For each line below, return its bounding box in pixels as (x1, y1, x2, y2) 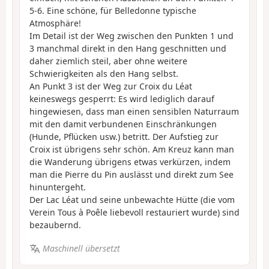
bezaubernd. (29, 219, 81, 231)
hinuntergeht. (29, 181, 86, 193)
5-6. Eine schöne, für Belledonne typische (29, 5, 196, 17)
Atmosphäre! (29, 17, 81, 29)
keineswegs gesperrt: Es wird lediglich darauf (29, 93, 214, 105)
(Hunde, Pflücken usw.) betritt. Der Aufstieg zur (29, 131, 219, 143)
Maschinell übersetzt (42, 242, 120, 254)
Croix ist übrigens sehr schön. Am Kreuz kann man (29, 144, 234, 156)
